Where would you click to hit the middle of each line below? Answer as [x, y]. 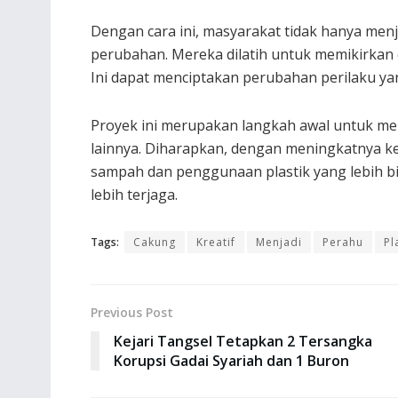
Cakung [155, 242]
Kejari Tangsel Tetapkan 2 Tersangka [243, 341]
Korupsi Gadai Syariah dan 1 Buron [231, 360]
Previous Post [132, 312]
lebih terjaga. [134, 194]
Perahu [343, 242]
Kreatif [216, 242]
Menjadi [279, 242]
